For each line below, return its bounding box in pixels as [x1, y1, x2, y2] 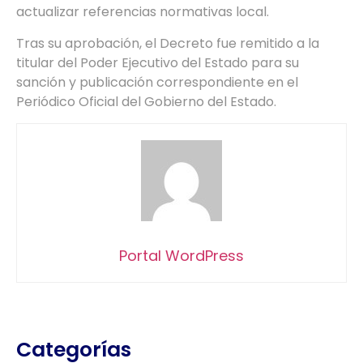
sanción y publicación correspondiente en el [16, 72, 298, 92]
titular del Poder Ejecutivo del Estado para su [16, 53, 299, 72]
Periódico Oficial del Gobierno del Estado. [16, 92, 280, 111]
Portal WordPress [119, 246, 244, 267]
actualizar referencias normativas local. [16, 2, 269, 22]
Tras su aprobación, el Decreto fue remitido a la [16, 33, 319, 53]
